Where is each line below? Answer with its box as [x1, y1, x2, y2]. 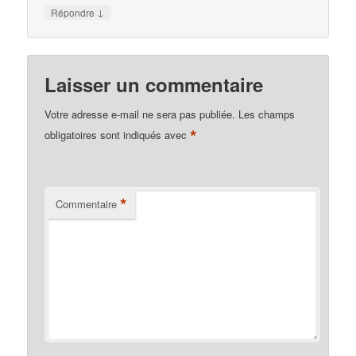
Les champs [238, 106, 296, 122]
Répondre [51, 6, 98, 19]
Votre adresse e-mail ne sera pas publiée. [44, 106, 236, 122]
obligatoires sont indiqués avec [44, 127, 191, 143]
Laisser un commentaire [44, 71, 264, 99]
